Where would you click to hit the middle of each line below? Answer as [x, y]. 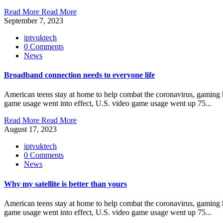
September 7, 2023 [34, 20]
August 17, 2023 [30, 129]
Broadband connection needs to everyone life [79, 75]
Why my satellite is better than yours [65, 184]
